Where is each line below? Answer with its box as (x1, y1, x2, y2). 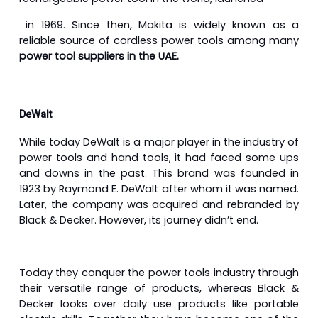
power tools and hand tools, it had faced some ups (19, 150, 299, 165)
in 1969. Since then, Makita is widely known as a (19, 17, 299, 32)
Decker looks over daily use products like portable (19, 296, 299, 311)
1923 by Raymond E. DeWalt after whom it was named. (19, 181, 299, 196)
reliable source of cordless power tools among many (19, 33, 299, 48)
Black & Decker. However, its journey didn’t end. (19, 212, 258, 227)
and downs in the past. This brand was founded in (19, 165, 299, 180)
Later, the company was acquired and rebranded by (19, 197, 299, 212)
